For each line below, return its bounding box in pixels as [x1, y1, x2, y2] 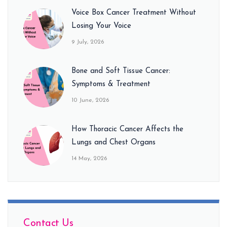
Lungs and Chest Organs [71, 138, 156, 146]
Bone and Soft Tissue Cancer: [71, 67, 170, 75]
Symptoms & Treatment [71, 80, 150, 88]
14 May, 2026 [71, 155, 107, 162]
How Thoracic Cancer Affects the [71, 125, 183, 133]
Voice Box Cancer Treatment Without [71, 9, 196, 17]
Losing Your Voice [71, 22, 131, 30]
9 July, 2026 [71, 39, 104, 45]
